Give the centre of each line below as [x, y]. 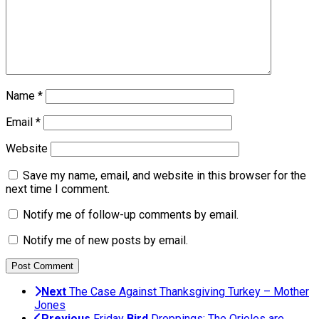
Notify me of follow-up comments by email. [131, 214]
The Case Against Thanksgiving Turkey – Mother [189, 291]
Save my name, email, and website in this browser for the [164, 175]
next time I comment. [58, 189]
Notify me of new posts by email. [105, 240]
